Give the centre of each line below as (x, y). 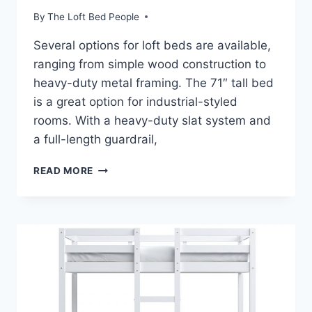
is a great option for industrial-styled (135, 101)
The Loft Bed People (94, 16)
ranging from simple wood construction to (150, 64)
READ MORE (64, 170)
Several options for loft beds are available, (152, 45)
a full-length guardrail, (95, 139)
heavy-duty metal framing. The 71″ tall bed (154, 83)
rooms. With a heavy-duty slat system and (152, 120)
